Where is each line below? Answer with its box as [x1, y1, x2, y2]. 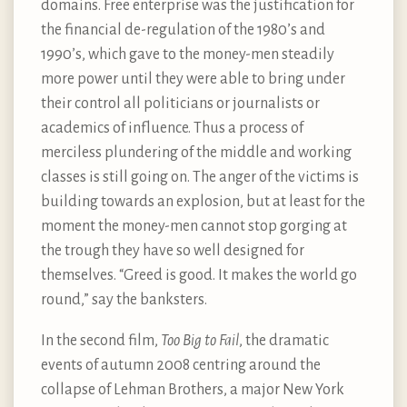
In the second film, [41, 332, 161, 349]
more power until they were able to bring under [41, 70, 345, 87]
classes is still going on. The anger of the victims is [41, 168, 359, 185]
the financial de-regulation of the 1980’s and [41, 21, 325, 38]
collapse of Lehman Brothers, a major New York [41, 381, 344, 398]
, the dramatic [239, 332, 329, 349]
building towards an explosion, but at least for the [41, 193, 365, 210]
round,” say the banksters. [41, 291, 207, 308]
